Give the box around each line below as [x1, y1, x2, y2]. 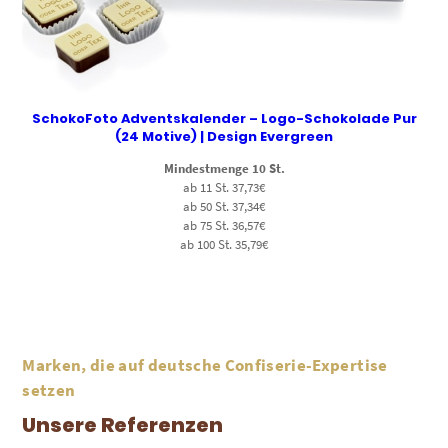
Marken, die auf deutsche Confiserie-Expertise [22, 354, 388, 377]
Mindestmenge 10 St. [163, 160, 285, 178]
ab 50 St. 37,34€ [183, 198, 265, 216]
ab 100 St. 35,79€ [180, 236, 268, 254]
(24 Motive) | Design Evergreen [115, 127, 333, 147]
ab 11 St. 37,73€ [183, 179, 265, 197]
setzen [22, 379, 76, 402]
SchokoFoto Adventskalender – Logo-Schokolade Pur [31, 109, 417, 129]
